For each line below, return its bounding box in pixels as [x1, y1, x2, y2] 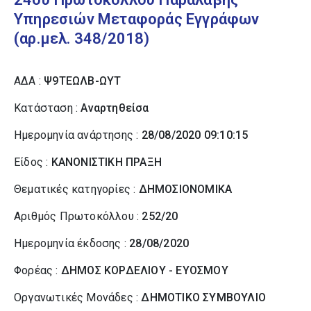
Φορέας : [14, 264, 61, 277]
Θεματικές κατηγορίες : [14, 183, 139, 196]
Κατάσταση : [14, 101, 81, 115]
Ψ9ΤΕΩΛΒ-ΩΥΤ [44, 74, 121, 87]
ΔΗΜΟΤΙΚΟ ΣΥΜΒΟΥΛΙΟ [141, 291, 267, 304]
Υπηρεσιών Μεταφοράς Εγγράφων [14, 10, 260, 28]
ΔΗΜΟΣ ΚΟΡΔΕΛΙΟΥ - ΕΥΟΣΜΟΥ [60, 264, 228, 277]
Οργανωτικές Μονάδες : [14, 291, 142, 304]
